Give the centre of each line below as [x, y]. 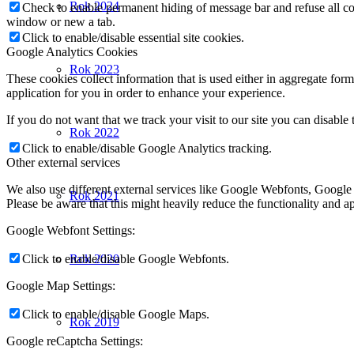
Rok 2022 [94, 132]
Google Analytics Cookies [72, 51]
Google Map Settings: [61, 285]
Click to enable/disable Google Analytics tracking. [147, 148]
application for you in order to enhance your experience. [146, 92]
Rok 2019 [94, 322]
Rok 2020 [94, 259]
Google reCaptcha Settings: [75, 341]
